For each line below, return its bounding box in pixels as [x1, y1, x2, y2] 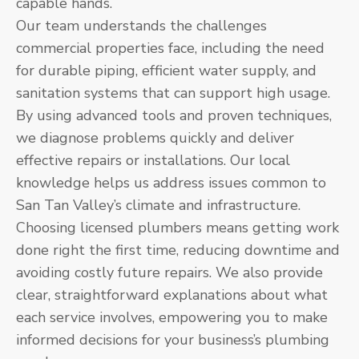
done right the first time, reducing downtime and [16, 240, 340, 260]
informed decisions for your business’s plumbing [16, 330, 329, 349]
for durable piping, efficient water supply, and [16, 61, 317, 80]
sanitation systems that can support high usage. [16, 83, 330, 103]
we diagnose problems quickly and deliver [16, 128, 294, 147]
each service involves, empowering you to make [16, 308, 328, 327]
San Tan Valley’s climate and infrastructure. [16, 196, 301, 215]
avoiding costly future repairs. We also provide [16, 263, 323, 282]
